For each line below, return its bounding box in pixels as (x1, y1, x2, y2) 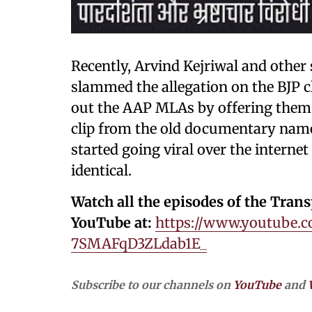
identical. (71, 162, 132, 179)
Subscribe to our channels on (71, 278, 233, 292)
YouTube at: (71, 214, 152, 231)
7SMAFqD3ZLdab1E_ (71, 235, 207, 252)
